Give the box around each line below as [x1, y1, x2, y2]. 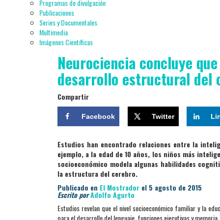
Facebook [82, 112, 115, 120]
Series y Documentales [39, 17, 97, 27]
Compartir [57, 91, 89, 102]
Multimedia [39, 27, 68, 37]
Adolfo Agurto [90, 189, 135, 200]
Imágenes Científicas [39, 37, 93, 47]
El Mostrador [100, 182, 139, 192]
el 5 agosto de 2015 [139, 182, 202, 192]
